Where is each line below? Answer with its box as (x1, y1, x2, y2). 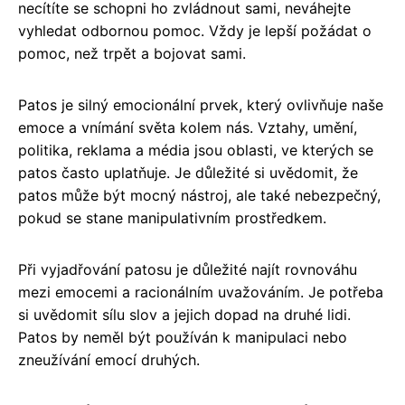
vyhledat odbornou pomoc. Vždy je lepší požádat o (18, 21, 372, 40)
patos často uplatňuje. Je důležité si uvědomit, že (18, 163, 358, 182)
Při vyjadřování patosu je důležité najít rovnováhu (18, 259, 357, 278)
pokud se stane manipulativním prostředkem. (18, 208, 326, 227)
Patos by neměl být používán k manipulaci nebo (18, 327, 347, 346)
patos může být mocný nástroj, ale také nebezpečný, (18, 185, 381, 204)
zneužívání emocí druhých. (18, 350, 200, 369)
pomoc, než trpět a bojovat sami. (18, 43, 246, 62)
